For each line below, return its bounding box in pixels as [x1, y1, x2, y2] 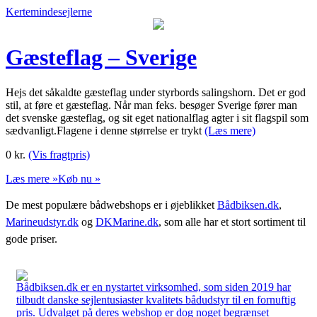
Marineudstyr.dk [6, 215, 79, 228]
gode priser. [6, 232, 57, 245]
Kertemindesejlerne [6, 6, 92, 18]
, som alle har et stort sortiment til [158, 215, 306, 228]
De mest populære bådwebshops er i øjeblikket [6, 198, 217, 211]
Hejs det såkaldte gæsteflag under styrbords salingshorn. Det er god [6, 86, 306, 98]
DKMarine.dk [96, 215, 158, 228]
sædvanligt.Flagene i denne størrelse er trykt [6, 124, 204, 137]
